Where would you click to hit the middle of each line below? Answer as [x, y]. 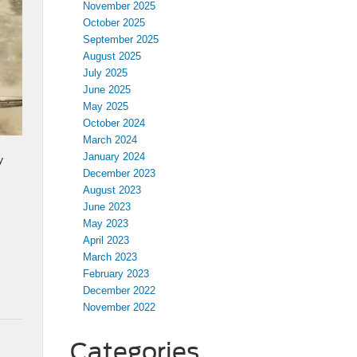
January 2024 [114, 157]
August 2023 [112, 190]
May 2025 [105, 106]
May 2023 [105, 224]
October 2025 [114, 23]
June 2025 [106, 90]
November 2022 [119, 307]
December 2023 [119, 173]
